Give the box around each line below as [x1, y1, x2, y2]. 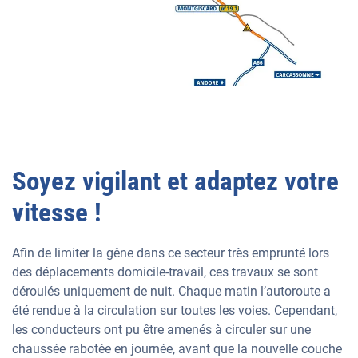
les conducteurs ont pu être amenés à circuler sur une [12, 322, 311, 338]
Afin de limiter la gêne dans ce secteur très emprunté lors [12, 245, 329, 261]
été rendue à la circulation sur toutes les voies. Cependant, [12, 303, 337, 319]
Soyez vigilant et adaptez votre [12, 165, 339, 197]
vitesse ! [12, 197, 101, 229]
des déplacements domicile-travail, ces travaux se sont [12, 265, 318, 280]
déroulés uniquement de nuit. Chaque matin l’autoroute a [12, 284, 331, 300]
